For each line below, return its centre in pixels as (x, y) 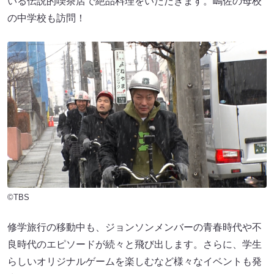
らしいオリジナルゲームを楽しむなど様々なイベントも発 (135, 262)
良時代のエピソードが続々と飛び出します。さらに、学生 (135, 245)
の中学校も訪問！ (46, 18)
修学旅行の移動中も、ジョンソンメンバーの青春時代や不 (135, 228)
